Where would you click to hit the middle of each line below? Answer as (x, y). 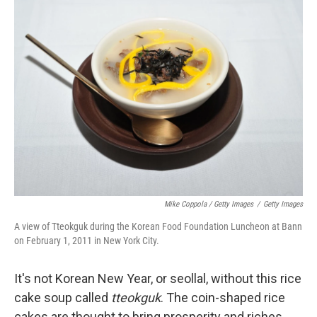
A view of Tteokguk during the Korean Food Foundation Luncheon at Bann (158, 226)
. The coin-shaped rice (223, 297)
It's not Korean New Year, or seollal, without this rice (158, 278)
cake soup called (63, 297)
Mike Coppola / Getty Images (209, 204)
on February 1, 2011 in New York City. (87, 240)
